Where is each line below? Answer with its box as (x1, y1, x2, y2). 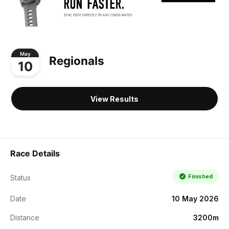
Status (10, 173, 31, 182)
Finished (188, 172, 213, 180)
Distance (10, 213, 39, 222)
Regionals (49, 54, 104, 68)
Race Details (10, 148, 60, 158)
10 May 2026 (172, 194, 219, 203)
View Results (90, 94, 139, 103)
